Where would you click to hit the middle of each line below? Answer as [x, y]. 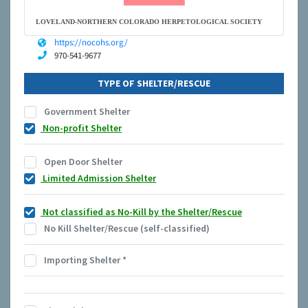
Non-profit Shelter [81, 128]
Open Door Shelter [82, 162]
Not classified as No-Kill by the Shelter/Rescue [141, 212]
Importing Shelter [82, 260]
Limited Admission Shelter [98, 178]
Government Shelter [86, 112]
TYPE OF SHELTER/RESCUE [154, 84]
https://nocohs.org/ [91, 43]
